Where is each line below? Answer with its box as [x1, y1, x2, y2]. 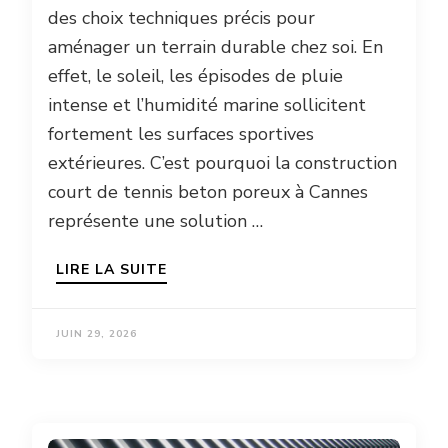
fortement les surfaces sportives [48, 121, 314, 146]
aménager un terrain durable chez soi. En [48, 34, 383, 59]
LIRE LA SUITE [56, 259, 167, 279]
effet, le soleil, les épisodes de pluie [48, 63, 343, 88]
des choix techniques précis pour [48, 5, 315, 30]
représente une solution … [48, 208, 263, 233]
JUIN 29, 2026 [56, 326, 137, 341]
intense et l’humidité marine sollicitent [48, 92, 366, 117]
